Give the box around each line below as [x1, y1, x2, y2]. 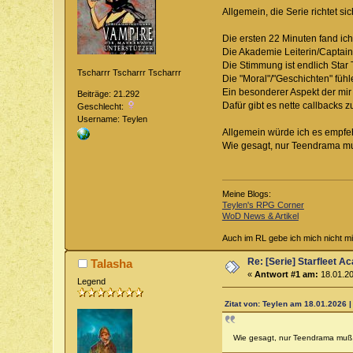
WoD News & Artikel [221, 211, 299, 221]
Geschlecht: [77, 101, 127, 111]
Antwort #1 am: [255, 269, 319, 280]
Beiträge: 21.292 [77, 88, 140, 98]
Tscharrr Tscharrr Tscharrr [77, 68, 182, 78]
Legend [77, 277, 106, 287]
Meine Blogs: [221, 189, 271, 199]
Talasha [90, 257, 132, 271]
